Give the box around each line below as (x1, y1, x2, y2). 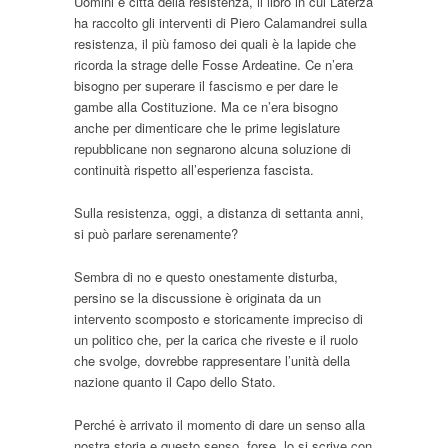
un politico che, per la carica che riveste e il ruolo (74, 330, 358, 350)
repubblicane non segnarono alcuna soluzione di (74, 139, 351, 159)
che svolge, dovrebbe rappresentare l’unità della (74, 351, 350, 371)
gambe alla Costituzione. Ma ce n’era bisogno (74, 97, 338, 117)
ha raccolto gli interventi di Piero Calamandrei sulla (74, 13, 367, 33)
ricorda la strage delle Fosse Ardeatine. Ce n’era (74, 55, 353, 75)
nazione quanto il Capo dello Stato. (74, 372, 276, 392)
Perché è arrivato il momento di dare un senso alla (74, 415, 365, 435)
